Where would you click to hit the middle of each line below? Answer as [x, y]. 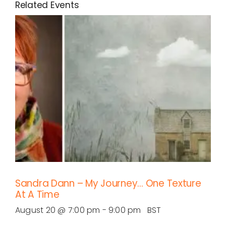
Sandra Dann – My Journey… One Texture [108, 183]
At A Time [37, 194]
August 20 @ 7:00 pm [58, 210]
